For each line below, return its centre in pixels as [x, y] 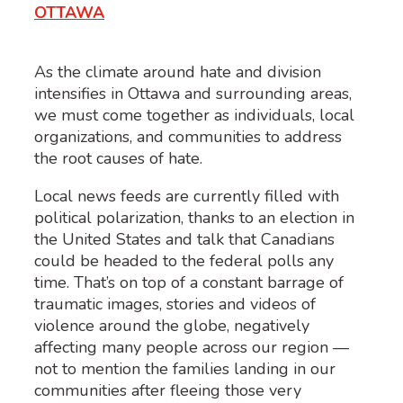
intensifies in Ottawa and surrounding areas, [193, 93]
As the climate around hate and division [178, 72]
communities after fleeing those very [168, 390]
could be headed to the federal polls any [184, 260]
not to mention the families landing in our [185, 368]
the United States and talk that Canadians [184, 239]
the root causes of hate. [118, 158]
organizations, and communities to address [188, 136]
